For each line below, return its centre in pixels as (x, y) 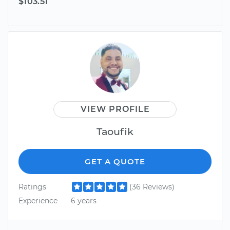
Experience (38, 200)
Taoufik (115, 131)
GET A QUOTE (115, 161)
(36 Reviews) (152, 187)
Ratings (32, 187)
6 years (83, 200)
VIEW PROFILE (115, 109)
